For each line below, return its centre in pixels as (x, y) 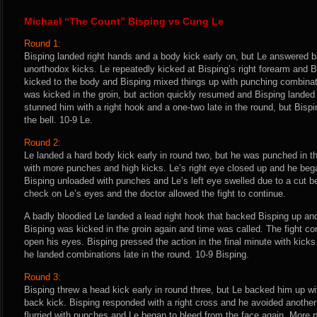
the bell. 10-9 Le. (58, 120)
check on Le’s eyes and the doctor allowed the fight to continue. (155, 194)
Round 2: (42, 143)
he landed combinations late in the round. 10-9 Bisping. (137, 254)
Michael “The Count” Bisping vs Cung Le (124, 21)
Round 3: (42, 277)
